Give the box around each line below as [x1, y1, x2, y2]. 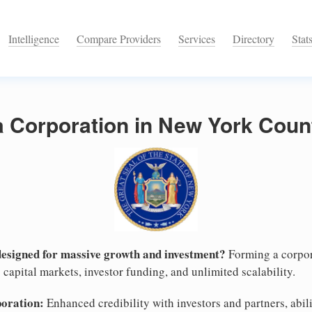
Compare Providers [77, 31, 161, 47]
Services [178, 31, 215, 47]
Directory [233, 31, 274, 47]
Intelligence [8, 31, 59, 47]
